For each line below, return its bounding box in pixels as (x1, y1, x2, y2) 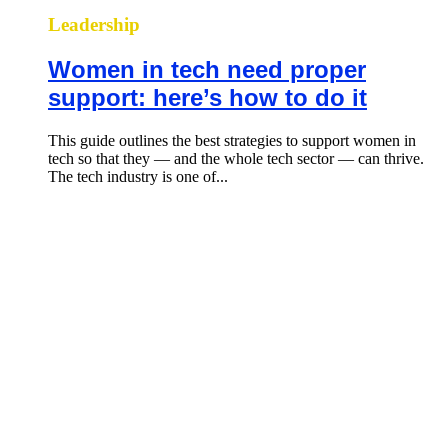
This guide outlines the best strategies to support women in (48, 132, 416, 150)
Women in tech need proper (48, 56, 366, 84)
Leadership (48, 14, 140, 36)
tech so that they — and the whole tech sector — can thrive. (48, 150, 424, 168)
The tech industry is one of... (48, 168, 228, 186)
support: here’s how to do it (48, 84, 367, 112)
